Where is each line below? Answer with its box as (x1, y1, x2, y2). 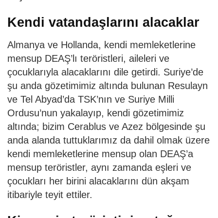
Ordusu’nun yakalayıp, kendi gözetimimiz (7, 107, 184, 118)
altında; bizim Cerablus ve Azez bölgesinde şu (7, 121, 205, 132)
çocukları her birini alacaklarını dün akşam (7, 175, 189, 186)
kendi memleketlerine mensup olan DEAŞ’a (7, 148, 193, 159)
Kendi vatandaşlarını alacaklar (7, 15, 200, 30)
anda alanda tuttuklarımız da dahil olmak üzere (7, 134, 210, 145)
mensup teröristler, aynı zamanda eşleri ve (7, 162, 191, 173)
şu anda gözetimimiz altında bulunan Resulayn (7, 80, 208, 91)
